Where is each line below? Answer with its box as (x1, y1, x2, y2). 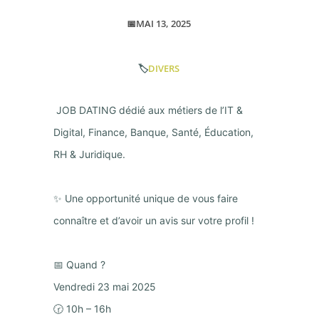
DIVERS (148, 62, 180, 75)
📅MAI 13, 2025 (127, 17, 192, 30)
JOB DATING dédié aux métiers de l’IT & (56, 103, 243, 116)
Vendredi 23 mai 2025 (53, 280, 156, 293)
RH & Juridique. (53, 147, 125, 160)
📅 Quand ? (53, 258, 105, 271)
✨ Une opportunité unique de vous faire (53, 192, 238, 204)
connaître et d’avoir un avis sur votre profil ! (53, 214, 254, 226)
